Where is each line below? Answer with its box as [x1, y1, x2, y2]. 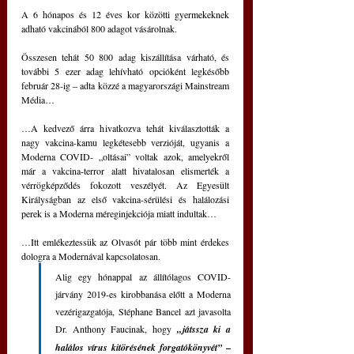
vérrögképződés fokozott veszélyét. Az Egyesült [21, 178, 229, 191]
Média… [21, 92, 55, 106]
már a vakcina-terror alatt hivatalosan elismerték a [21, 164, 229, 177]
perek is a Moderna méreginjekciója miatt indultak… [21, 206, 217, 220]
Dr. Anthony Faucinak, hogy [55, 322, 177, 335]
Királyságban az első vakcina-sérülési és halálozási [21, 192, 229, 205]
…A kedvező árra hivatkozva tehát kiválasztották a [21, 121, 229, 134]
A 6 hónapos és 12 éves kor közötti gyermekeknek [21, 7, 229, 21]
